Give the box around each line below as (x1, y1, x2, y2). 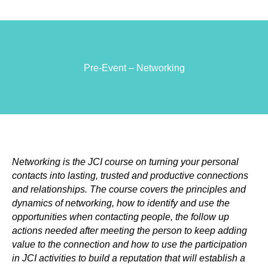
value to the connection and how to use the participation (12, 239, 247, 249)
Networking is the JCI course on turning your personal (12, 157, 239, 167)
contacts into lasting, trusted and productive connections (12, 170, 248, 181)
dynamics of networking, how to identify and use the (12, 198, 230, 208)
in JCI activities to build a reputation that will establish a (12, 253, 245, 263)
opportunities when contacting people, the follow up (12, 212, 229, 222)
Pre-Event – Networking (83, 63, 185, 73)
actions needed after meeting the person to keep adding (12, 226, 247, 236)
